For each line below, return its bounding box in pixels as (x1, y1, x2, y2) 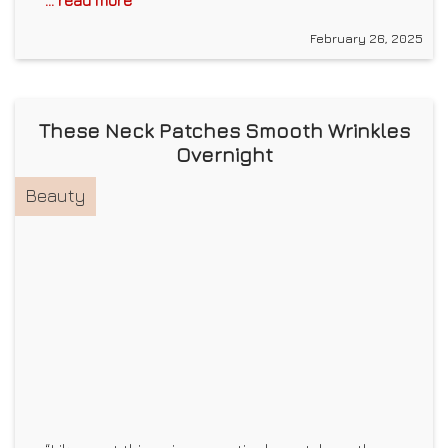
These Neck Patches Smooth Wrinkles (38, 119, 410, 143)
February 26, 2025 (310, 30, 423, 47)
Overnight (175, 143, 273, 167)
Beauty (25, 185, 86, 207)
